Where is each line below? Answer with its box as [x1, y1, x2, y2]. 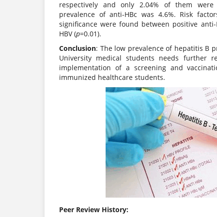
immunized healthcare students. [59, 73, 165, 82]
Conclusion [59, 44, 96, 53]
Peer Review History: [59, 205, 128, 215]
